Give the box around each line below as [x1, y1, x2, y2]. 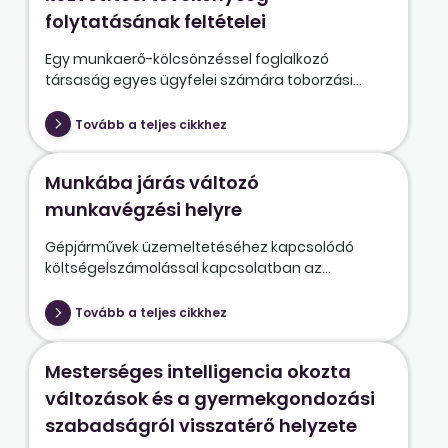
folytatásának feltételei [44, 8, 266, 34]
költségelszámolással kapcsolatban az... [44, 258, 331, 279]
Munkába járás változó [44, 170, 259, 196]
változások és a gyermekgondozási [44, 385, 375, 411]
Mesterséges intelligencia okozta [44, 358, 351, 384]
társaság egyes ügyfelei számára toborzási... [44, 69, 362, 90]
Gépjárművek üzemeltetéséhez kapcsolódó [44, 237, 354, 258]
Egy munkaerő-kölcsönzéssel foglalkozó [44, 48, 329, 69]
